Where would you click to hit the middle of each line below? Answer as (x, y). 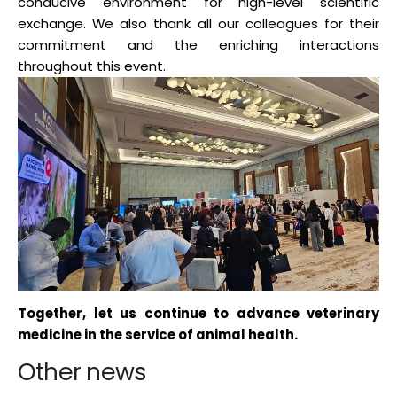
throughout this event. (92, 66)
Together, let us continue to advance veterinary (198, 314)
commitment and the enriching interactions (198, 45)
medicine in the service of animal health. (158, 335)
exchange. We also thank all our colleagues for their (198, 24)
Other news (82, 371)
